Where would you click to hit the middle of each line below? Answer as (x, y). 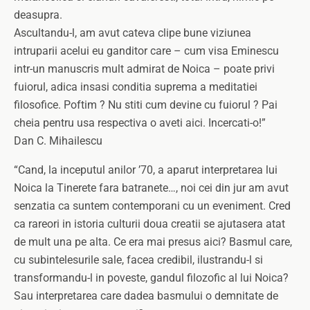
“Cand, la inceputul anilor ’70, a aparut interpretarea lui (146, 170)
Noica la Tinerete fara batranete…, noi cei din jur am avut (151, 188)
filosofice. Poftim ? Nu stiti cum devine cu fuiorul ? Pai (146, 105)
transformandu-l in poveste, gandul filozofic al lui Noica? (151, 278)
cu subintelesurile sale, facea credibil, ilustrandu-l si (138, 260)
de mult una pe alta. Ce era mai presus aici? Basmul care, (153, 242)
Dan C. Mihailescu (58, 141)
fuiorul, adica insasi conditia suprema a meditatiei (136, 87)
